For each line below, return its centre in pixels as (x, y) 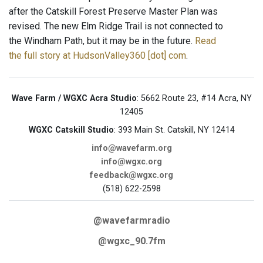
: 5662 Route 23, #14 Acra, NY (194, 99)
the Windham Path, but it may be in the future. (102, 41)
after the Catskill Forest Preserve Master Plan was (113, 12)
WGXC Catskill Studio (71, 130)
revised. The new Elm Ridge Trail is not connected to (116, 26)
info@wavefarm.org (131, 149)
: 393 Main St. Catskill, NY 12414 (174, 130)
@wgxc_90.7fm (131, 241)
